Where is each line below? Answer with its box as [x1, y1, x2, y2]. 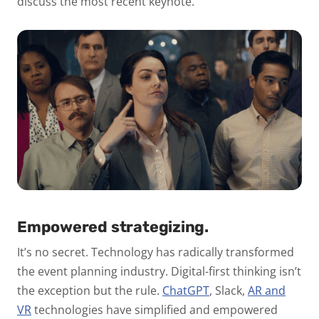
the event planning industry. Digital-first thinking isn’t [17, 263, 301, 280]
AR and [248, 283, 286, 299]
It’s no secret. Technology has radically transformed [17, 244, 294, 261]
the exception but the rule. [17, 283, 162, 299]
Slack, [212, 283, 248, 299]
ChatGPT [162, 283, 209, 299]
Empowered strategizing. [17, 217, 209, 236]
